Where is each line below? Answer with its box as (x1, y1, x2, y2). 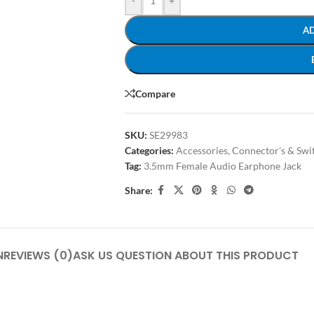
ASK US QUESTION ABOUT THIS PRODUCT (73, 247, 299, 264)
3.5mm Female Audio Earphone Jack (143, 160, 301, 172)
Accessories (175, 144, 228, 156)
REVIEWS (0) (4, 247, 73, 264)
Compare (135, 87, 175, 100)
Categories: (124, 144, 174, 156)
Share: (124, 184, 153, 196)
